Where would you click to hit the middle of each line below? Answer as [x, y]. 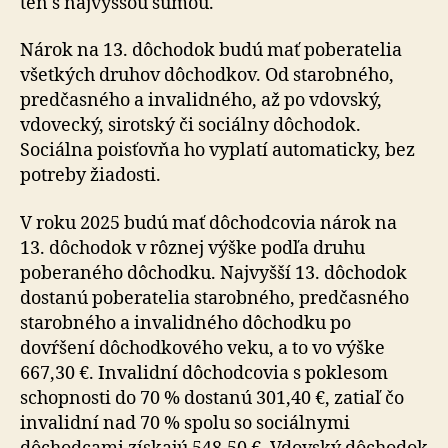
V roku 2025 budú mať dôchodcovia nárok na [208, 223]
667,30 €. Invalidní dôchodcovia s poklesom [204, 373]
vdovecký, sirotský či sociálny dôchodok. [190, 125]
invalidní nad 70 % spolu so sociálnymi [185, 423]
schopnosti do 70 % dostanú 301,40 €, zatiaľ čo [212, 398]
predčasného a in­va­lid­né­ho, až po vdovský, [201, 100]
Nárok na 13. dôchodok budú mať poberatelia [211, 50]
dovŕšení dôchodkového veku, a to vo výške [202, 348]
